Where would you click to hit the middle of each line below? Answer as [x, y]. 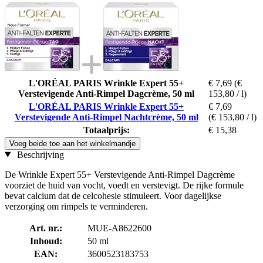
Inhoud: [46, 241]
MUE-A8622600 [119, 228]
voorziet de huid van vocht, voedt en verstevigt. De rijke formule [124, 185]
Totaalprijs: [106, 130]
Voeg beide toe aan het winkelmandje [73, 143]
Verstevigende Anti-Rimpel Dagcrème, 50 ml [106, 93]
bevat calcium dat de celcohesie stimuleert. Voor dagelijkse [113, 195]
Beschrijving [39, 154]
